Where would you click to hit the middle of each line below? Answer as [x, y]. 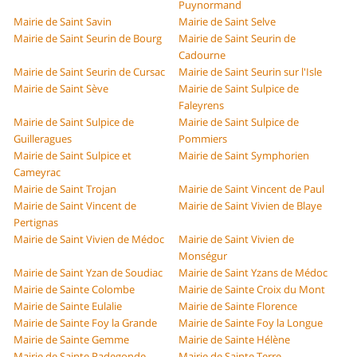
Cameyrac [37, 173]
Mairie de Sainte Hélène [234, 340]
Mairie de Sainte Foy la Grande [86, 323]
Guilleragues [43, 139]
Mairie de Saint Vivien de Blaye [250, 206]
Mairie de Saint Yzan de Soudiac [88, 273]
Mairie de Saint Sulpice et [73, 156]
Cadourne [202, 55]
